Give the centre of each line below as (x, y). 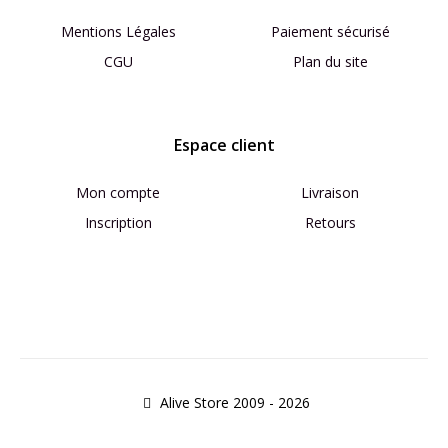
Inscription (118, 222)
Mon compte (118, 192)
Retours (330, 222)
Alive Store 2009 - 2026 (235, 402)
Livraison (330, 192)
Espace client (224, 144)
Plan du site (330, 61)
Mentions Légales (118, 31)
